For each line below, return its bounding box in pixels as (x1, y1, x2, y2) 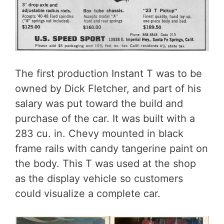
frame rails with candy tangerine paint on (15, 142, 208, 154)
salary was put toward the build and (15, 97, 183, 109)
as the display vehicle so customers (15, 172, 183, 184)
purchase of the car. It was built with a (15, 112, 195, 124)
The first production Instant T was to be (15, 67, 202, 79)
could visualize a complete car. (15, 187, 160, 199)
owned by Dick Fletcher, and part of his (15, 82, 201, 94)
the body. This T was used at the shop (15, 157, 196, 169)
